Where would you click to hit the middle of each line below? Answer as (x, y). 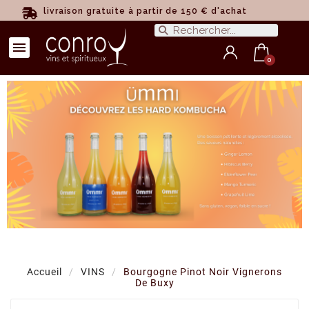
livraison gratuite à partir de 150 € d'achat (145, 11)
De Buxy (154, 283)
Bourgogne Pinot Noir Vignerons (203, 272)
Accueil (44, 272)
